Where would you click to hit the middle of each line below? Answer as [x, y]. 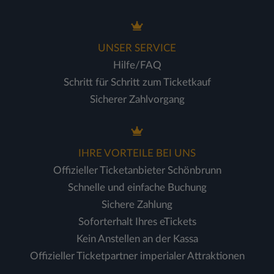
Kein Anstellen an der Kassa [137, 239]
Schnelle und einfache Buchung [137, 187]
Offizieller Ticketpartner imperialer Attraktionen [137, 256]
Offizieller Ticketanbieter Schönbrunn [137, 170]
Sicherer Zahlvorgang [137, 99]
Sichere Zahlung [137, 205]
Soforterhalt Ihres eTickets [137, 222]
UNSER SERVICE [137, 48]
